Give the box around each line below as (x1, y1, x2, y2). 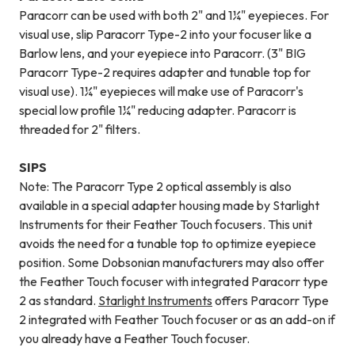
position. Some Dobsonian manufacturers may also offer (19, 254, 324, 271)
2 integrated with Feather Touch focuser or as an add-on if (19, 311, 335, 328)
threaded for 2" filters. (19, 121, 140, 138)
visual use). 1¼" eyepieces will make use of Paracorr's (19, 83, 303, 100)
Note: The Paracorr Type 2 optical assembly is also (19, 178, 292, 195)
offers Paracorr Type (212, 292, 329, 309)
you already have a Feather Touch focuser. (19, 330, 250, 347)
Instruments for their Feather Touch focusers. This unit (19, 216, 312, 233)
